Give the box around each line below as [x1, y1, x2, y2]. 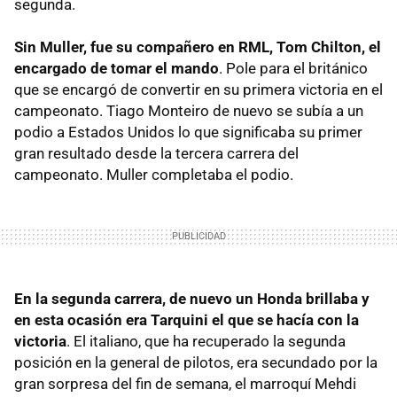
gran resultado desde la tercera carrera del [14, 144, 299, 163]
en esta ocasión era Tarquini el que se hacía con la [14, 311, 359, 330]
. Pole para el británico [219, 59, 368, 78]
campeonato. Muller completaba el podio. [14, 166, 293, 184]
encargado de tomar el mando [14, 59, 219, 78]
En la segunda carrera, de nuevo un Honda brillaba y [14, 290, 370, 308]
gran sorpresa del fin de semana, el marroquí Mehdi [14, 375, 356, 393]
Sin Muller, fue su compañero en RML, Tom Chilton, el [14, 38, 381, 57]
